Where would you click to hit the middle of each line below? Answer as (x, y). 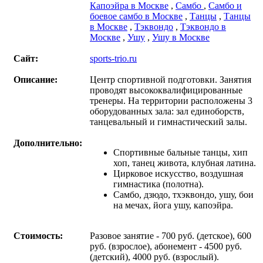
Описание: (36, 79)
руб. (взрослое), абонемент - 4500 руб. (166, 246)
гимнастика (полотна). (159, 184)
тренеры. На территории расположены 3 (171, 100)
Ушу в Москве (181, 37)
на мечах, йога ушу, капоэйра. (173, 205)
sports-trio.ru (113, 58)
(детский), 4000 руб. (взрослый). (154, 257)
